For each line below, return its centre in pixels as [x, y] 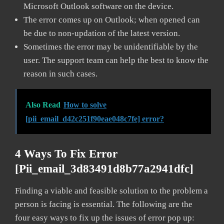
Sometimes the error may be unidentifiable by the [111, 46]
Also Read [43, 104]
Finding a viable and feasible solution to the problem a [111, 190]
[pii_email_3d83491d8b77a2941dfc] [104, 168]
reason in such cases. [61, 73]
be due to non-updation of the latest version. [103, 33]
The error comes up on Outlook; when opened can [112, 19]
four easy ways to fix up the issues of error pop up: [105, 217]
